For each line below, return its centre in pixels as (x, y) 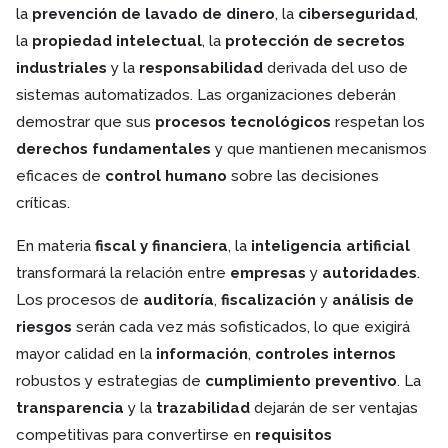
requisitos (293, 434)
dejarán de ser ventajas (334, 407)
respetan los (378, 121)
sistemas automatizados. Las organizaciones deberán (206, 94)
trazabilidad (203, 407)
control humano (166, 175)
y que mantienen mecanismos (319, 148)
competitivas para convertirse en (135, 434)
